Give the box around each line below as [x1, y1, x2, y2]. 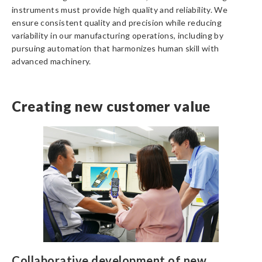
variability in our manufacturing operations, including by [12, 30, 223, 40]
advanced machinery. [12, 56, 91, 66]
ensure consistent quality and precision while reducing [12, 18, 222, 27]
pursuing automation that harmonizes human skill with [12, 43, 219, 53]
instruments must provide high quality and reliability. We [12, 5, 227, 15]
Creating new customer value [12, 98, 211, 115]
